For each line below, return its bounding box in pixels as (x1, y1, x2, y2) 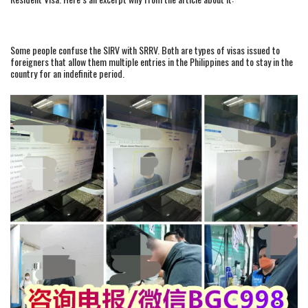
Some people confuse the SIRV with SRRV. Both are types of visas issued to (10, 42, 280, 57)
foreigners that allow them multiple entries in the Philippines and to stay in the (10, 54, 293, 69)
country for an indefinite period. (10, 65, 124, 80)
